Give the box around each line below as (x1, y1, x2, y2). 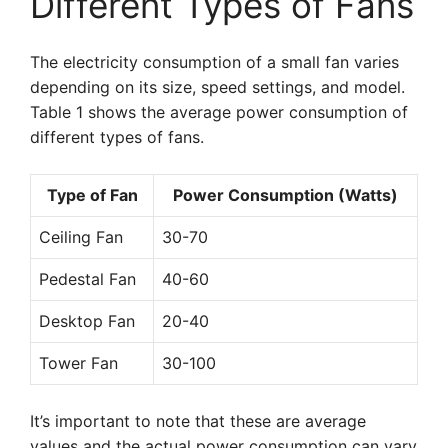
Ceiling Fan (39, 227, 123, 247)
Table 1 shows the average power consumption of (30, 102, 408, 122)
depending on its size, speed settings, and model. (30, 77, 405, 97)
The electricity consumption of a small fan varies (30, 52, 399, 72)
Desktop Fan (39, 311, 135, 331)
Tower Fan (39, 353, 118, 373)
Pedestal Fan (39, 269, 136, 289)
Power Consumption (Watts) (173, 185, 398, 205)
